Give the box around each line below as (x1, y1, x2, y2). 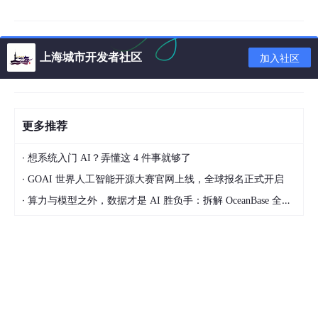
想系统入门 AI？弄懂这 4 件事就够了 (28, 153, 191, 163)
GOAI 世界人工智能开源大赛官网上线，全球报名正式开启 (28, 174, 284, 185)
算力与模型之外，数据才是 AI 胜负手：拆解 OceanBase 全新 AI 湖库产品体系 (28, 195, 282, 206)
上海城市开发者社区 (40, 50, 142, 64)
